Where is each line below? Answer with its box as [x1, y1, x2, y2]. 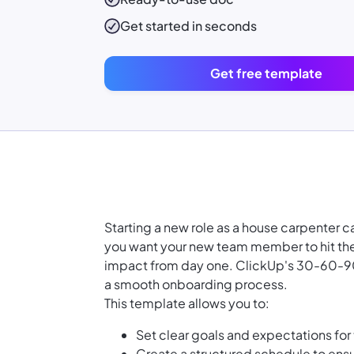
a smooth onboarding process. [104, 276, 288, 293]
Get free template [210, 65, 322, 82]
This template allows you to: [104, 295, 269, 312]
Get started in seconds [120, 17, 257, 35]
